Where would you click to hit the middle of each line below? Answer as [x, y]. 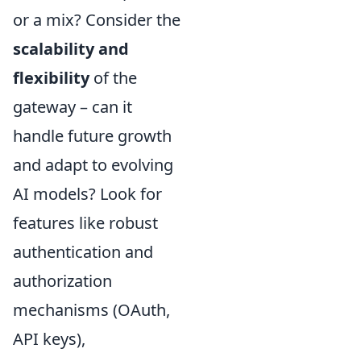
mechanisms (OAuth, [91, 309]
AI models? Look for [87, 193]
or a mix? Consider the [97, 19]
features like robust [85, 222]
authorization [62, 280]
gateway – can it [73, 106]
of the [113, 77]
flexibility [51, 77]
